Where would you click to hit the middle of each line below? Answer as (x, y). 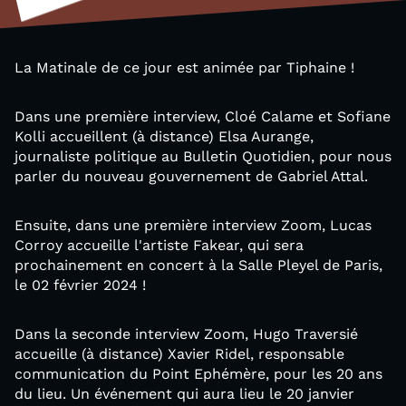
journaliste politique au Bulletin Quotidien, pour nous (203, 156)
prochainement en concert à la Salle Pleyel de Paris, (198, 265)
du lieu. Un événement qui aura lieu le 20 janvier (184, 394)
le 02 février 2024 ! (82, 285)
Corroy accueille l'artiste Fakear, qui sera (159, 245)
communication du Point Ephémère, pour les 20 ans (198, 374)
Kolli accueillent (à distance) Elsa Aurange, (164, 136)
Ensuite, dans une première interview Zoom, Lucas (193, 225)
